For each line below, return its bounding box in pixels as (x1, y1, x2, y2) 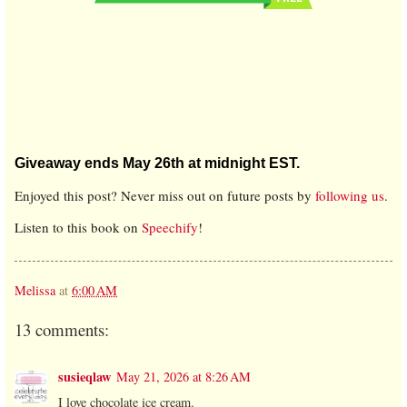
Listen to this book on (15, 218, 142, 237)
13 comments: (15, 318, 109, 341)
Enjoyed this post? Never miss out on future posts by (15, 185, 315, 204)
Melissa (15, 282, 55, 300)
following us (315, 185, 384, 204)
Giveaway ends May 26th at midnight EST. (15, 154, 300, 171)
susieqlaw (58, 367, 111, 387)
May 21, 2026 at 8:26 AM (116, 368, 251, 386)
